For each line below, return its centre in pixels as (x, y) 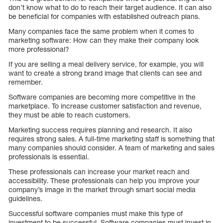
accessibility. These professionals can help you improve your (104, 180)
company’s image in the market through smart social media (102, 189)
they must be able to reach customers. (69, 114)
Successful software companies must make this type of (96, 213)
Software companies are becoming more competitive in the (102, 97)
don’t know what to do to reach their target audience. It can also (110, 7)
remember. (26, 82)
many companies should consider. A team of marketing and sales (111, 147)
